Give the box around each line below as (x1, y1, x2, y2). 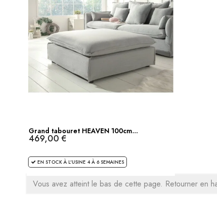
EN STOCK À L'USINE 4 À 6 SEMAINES (36, 158, 124, 166)
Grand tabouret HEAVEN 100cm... (29, 125, 138, 136)
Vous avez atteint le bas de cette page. (33, 178, 165, 189)
